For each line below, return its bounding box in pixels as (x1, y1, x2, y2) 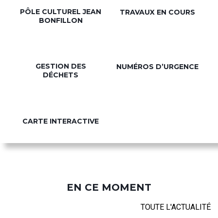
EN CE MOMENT (67, 181, 151, 193)
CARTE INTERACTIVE (22, 116, 99, 126)
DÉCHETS (43, 70, 78, 79)
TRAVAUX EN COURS (120, 7, 195, 17)
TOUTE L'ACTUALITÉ (141, 202, 211, 212)
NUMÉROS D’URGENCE (116, 62, 199, 71)
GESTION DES (35, 61, 86, 71)
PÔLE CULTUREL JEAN (20, 7, 101, 16)
